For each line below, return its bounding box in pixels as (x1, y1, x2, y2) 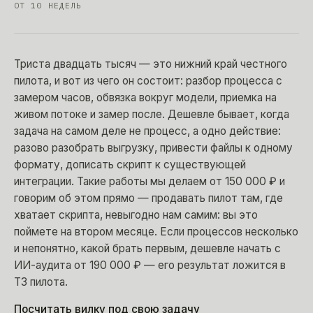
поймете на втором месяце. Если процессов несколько (14, 224, 298, 238)
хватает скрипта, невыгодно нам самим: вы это (14, 208, 258, 221)
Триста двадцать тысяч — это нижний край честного (14, 57, 287, 71)
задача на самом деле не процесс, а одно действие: (14, 124, 281, 138)
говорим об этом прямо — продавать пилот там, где (14, 191, 283, 205)
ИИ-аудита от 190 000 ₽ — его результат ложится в (14, 258, 286, 272)
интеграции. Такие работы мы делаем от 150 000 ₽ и (14, 174, 285, 188)
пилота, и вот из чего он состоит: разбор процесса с (14, 73, 282, 87)
